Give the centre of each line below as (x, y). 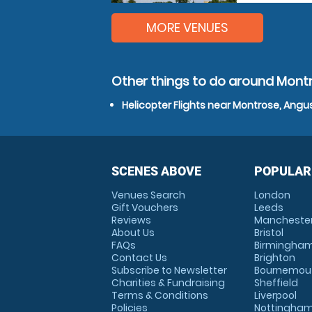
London (272, 195)
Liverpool (275, 295)
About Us (133, 233)
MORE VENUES (187, 28)
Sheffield (276, 283)
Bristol (268, 233)
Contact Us (139, 258)
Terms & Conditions (160, 295)
